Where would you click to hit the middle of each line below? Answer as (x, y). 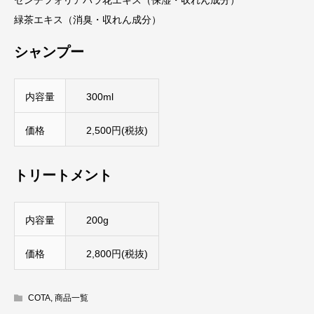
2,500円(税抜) (112, 130)
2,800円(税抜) (112, 254)
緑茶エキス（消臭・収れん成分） (88, 20)
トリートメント (63, 175)
